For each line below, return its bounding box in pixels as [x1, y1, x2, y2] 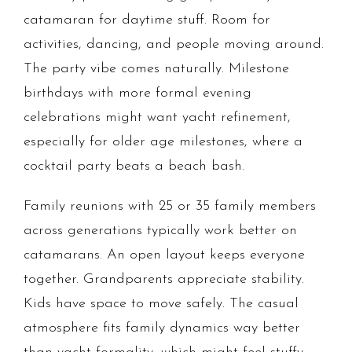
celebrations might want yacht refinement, [24, 110, 291, 126]
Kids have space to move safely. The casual [24, 296, 299, 312]
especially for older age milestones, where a [24, 134, 302, 150]
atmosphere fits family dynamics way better [24, 321, 300, 336]
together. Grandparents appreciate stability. [24, 272, 304, 288]
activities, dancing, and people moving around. [24, 37, 324, 53]
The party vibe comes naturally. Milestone [24, 61, 289, 77]
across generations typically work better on [24, 223, 297, 239]
